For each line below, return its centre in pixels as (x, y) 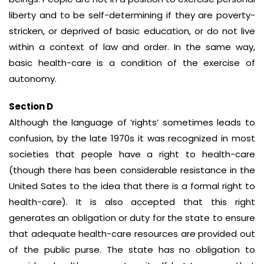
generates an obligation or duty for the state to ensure (132, 218)
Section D (31, 106)
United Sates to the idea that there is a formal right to (132, 186)
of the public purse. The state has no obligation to (132, 250)
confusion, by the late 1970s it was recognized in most (132, 138)
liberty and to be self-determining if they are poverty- (132, 15)
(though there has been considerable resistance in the (132, 170)
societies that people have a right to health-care (132, 154)
